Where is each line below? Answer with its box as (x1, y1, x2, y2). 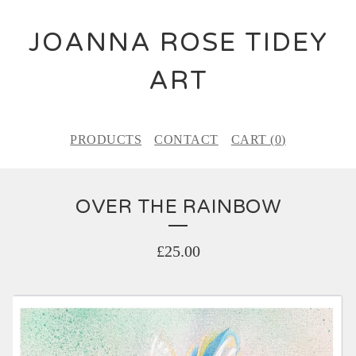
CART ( (230, 133, 275, 146)
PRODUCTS (70, 133, 142, 146)
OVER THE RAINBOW (75, 195, 281, 219)
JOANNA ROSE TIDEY (28, 28, 328, 58)
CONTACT (154, 133, 219, 146)
